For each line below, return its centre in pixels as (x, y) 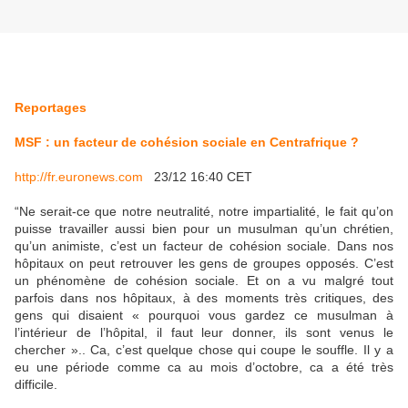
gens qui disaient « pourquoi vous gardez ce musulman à (204, 316)
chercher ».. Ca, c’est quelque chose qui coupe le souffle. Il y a (204, 350)
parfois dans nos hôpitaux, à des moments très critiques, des (204, 298)
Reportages (51, 108)
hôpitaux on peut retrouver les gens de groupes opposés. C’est (204, 264)
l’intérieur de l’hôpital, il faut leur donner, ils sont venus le (204, 333)
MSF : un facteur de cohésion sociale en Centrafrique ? (187, 143)
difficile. (36, 385)
